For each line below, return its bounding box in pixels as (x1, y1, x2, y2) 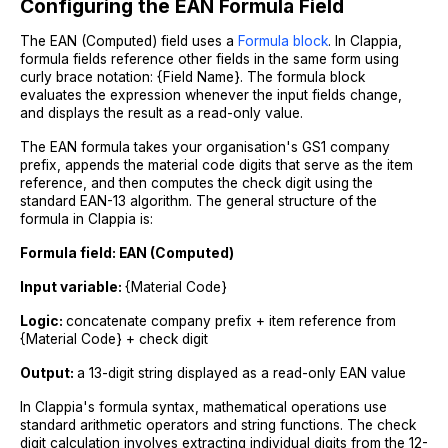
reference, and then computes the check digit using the (20, 174, 373, 191)
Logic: (20, 312, 66, 329)
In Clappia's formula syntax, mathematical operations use (20, 398, 387, 415)
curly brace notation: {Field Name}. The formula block (20, 68, 365, 85)
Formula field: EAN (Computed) (20, 244, 234, 261)
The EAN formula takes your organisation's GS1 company (20, 138, 390, 155)
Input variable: (20, 278, 125, 295)
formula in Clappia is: (20, 210, 153, 227)
